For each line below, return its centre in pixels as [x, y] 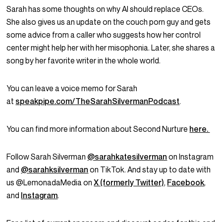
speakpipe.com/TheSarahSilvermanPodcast [98, 101]
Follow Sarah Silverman [47, 157]
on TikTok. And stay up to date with [150, 170]
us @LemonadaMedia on [50, 183]
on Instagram [191, 157]
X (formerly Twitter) [129, 183]
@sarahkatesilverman [127, 157]
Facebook [186, 183]
